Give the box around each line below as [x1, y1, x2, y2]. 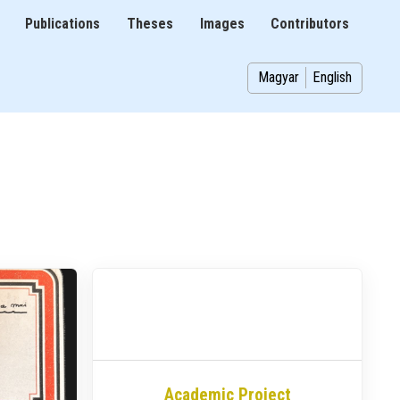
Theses [127, 15, 174, 33]
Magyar [258, 69, 300, 87]
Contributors [271, 15, 350, 33]
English [312, 69, 352, 87]
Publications [25, 15, 101, 33]
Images [199, 15, 245, 33]
